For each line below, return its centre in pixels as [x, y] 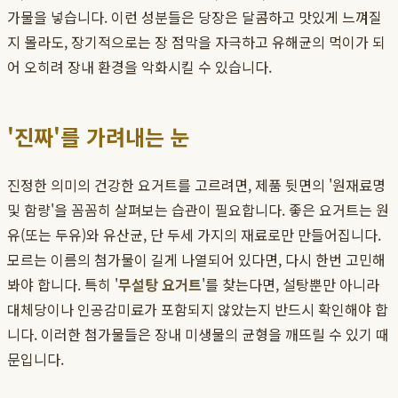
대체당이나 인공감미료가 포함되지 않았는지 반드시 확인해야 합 [198, 310]
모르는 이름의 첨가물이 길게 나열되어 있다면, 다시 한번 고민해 [196, 260]
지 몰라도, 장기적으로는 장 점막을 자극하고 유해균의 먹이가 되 [196, 42]
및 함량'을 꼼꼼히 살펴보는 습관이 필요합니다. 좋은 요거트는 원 [198, 210]
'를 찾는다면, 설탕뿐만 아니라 [291, 285]
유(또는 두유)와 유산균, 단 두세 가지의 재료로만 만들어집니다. [194, 235]
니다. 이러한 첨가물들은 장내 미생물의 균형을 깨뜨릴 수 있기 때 [198, 334]
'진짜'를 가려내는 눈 [99, 137]
